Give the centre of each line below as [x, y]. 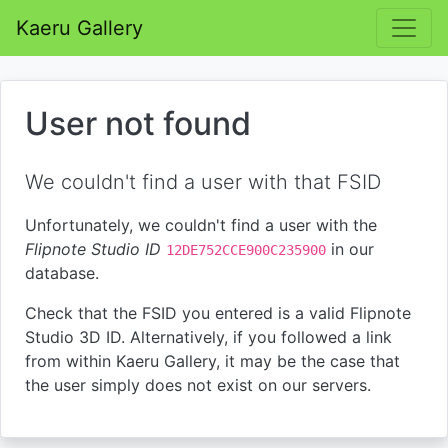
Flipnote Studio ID [93, 249]
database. [62, 273]
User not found [138, 123]
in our [350, 249]
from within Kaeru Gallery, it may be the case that [212, 361]
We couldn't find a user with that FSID [203, 182]
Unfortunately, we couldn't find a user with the [201, 225]
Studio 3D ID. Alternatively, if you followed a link [208, 337]
